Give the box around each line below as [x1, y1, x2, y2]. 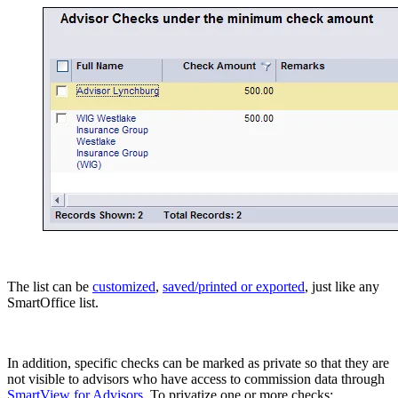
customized [92, 278, 155, 294]
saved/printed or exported [163, 278, 305, 294]
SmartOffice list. [7, 294, 99, 310]
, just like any [305, 278, 379, 294]
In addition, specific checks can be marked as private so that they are [7, 354, 389, 370]
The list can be [7, 278, 92, 294]
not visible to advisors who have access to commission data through [7, 370, 385, 386]
